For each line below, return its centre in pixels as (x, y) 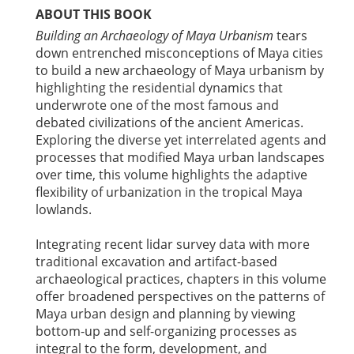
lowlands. (64, 210)
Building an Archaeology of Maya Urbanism (154, 36)
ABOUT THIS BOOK (94, 15)
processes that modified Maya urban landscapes (180, 158)
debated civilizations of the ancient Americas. (169, 123)
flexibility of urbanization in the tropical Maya (169, 192)
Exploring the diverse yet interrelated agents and (181, 140)
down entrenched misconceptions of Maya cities (179, 53)
